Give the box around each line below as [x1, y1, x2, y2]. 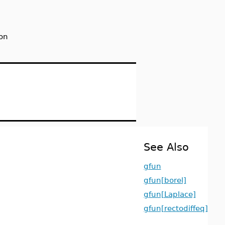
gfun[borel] [143, 176, 186, 184]
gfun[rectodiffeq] [143, 204, 208, 212]
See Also [143, 141, 189, 153]
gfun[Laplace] [143, 190, 196, 198]
